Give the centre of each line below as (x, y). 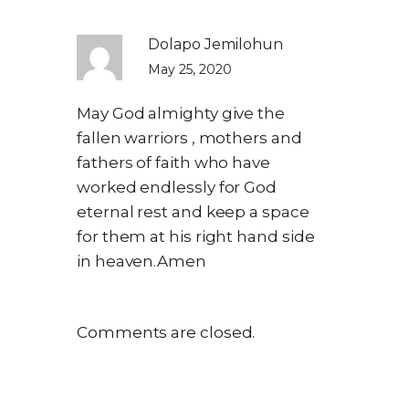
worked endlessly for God (177, 187)
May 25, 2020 (190, 69)
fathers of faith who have (173, 162)
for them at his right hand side (196, 236)
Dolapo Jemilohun (216, 44)
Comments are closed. (166, 332)
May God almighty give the (181, 113)
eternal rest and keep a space (193, 211)
